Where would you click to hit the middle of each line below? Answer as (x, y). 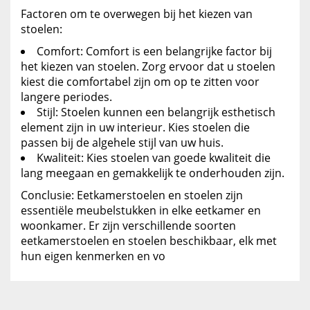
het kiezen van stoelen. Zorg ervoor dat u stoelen (148, 67)
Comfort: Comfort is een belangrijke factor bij (154, 52)
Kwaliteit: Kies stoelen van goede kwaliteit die (154, 158)
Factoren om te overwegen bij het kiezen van (137, 14)
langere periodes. (66, 97)
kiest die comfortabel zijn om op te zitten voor (140, 82)
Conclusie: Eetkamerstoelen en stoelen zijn (132, 195)
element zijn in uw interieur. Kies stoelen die (135, 128)
